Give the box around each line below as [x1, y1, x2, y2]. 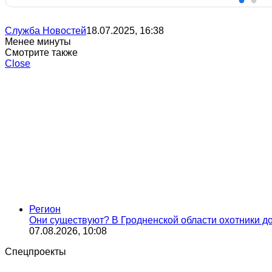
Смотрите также [5, 47, 78, 58]
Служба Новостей [5, 25, 86, 36]
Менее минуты [5, 36, 71, 47]
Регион [29, 203, 61, 214]
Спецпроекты [5, 246, 66, 257]
